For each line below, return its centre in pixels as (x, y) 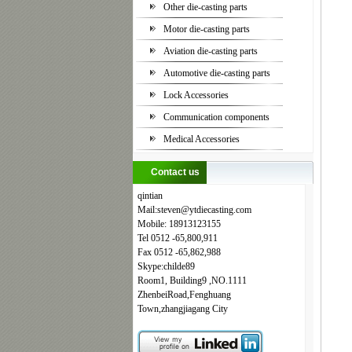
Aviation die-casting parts (211, 51)
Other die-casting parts (205, 7)
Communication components (216, 117)
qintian (150, 196)
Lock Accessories (196, 95)
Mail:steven (159, 210)
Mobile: (152, 224)
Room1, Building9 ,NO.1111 (192, 280)
